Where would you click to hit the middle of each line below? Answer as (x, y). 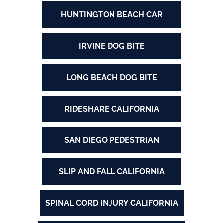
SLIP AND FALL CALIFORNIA (111, 172)
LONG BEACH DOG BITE (111, 78)
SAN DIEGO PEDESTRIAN (111, 140)
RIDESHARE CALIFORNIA (111, 109)
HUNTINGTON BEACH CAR (111, 15)
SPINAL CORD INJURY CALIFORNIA (111, 203)
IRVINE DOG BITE (111, 46)
